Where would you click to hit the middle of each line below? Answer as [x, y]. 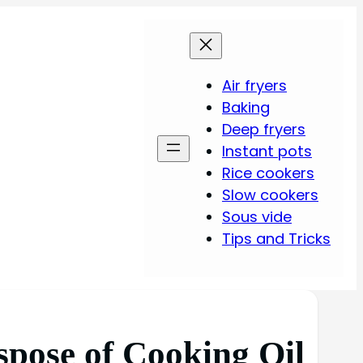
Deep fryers [264, 130]
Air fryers [254, 86]
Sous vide [257, 217]
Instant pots [267, 152]
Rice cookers [268, 173]
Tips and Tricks [276, 239]
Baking [246, 108]
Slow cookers [270, 195]
